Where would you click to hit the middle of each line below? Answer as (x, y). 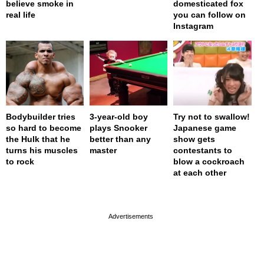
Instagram (194, 26)
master (103, 151)
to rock (20, 162)
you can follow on (210, 15)
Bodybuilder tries (41, 117)
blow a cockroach (209, 162)
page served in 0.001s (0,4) (128, 193)
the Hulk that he (38, 139)
